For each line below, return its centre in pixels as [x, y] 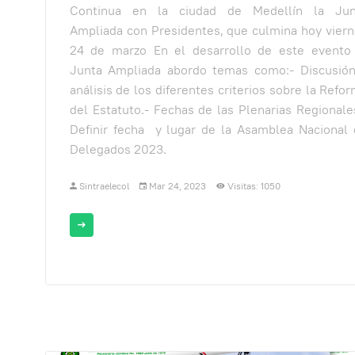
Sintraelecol [104, 185]
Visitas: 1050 [254, 185]
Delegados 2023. [118, 149]
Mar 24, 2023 [177, 185]
